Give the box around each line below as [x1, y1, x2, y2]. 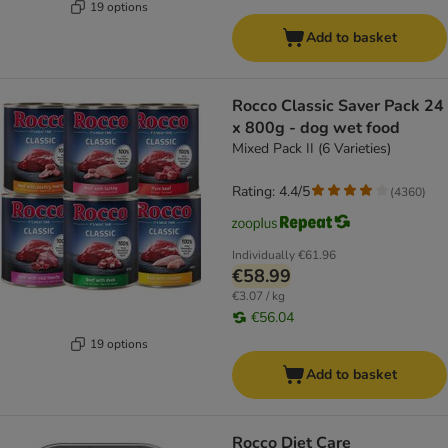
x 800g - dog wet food [232, 117, 400, 140]
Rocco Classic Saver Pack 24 [232, 95, 444, 118]
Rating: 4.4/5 [232, 182, 310, 202]
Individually [232, 247, 295, 264]
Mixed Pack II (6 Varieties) [232, 139, 391, 159]
